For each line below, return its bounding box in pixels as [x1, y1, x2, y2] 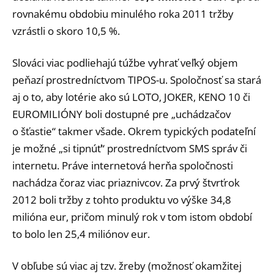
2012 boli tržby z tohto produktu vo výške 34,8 [12, 192, 231, 207]
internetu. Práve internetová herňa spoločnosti [12, 158, 233, 172]
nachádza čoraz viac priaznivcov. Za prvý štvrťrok [12, 175, 240, 190]
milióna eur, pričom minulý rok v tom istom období [12, 209, 252, 224]
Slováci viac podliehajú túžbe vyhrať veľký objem [12, 55, 238, 70]
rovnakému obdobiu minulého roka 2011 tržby [12, 7, 234, 21]
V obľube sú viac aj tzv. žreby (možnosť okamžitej [12, 258, 242, 273]
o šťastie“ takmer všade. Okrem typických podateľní [12, 124, 256, 138]
